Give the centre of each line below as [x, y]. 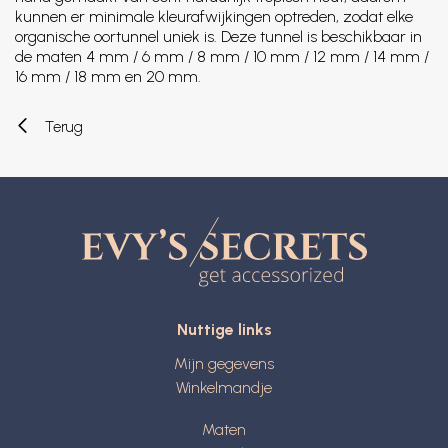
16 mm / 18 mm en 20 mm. [108, 76]
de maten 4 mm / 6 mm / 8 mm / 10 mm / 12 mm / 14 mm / [222, 56]
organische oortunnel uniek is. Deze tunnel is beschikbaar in [218, 36]
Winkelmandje [224, 388]
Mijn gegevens [224, 364]
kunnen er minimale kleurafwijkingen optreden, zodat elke [214, 16]
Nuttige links [224, 330]
